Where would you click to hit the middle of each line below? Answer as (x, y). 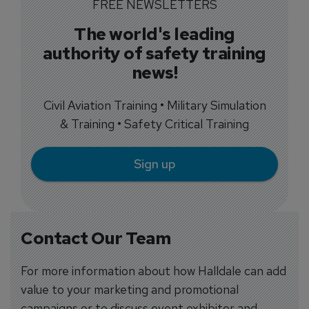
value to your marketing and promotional (130, 289)
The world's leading (154, 34)
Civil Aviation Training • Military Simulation (154, 105)
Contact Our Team (96, 238)
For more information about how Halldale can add (153, 271)
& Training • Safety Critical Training (154, 124)
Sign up (154, 163)
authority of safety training (154, 53)
